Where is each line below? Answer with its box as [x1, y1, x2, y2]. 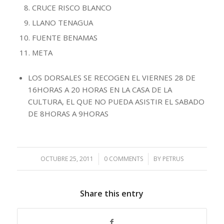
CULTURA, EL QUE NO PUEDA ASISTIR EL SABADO [27, 96, 204, 106]
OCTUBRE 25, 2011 [40, 154, 93, 163]
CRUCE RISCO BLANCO [31, 2, 111, 12]
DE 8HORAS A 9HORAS [27, 108, 108, 118]
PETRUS [162, 154, 183, 163]
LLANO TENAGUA [31, 17, 93, 27]
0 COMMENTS [103, 154, 143, 163]
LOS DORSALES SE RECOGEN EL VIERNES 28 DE [27, 72, 195, 82]
